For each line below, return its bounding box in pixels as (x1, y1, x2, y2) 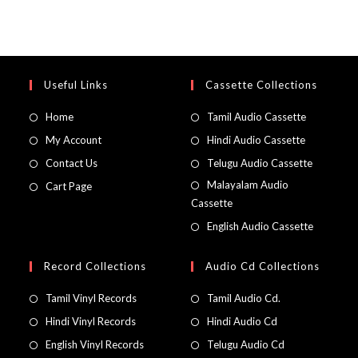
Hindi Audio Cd (207, 315, 277, 328)
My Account (46, 133, 102, 147)
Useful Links (44, 78, 109, 92)
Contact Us (46, 157, 98, 170)
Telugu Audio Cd (207, 338, 284, 352)
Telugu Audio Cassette (207, 157, 312, 170)
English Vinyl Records (46, 338, 145, 352)
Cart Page (46, 180, 93, 193)
